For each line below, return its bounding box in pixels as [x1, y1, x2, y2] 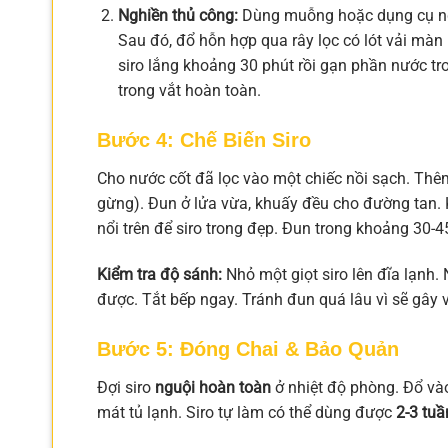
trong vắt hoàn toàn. [117, 81, 261, 101]
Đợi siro [97, 377, 155, 397]
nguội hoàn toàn [155, 377, 271, 397]
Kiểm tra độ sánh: [97, 264, 222, 284]
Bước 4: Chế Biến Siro [97, 129, 311, 152]
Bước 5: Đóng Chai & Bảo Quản [97, 337, 399, 360]
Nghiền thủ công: [117, 6, 238, 26]
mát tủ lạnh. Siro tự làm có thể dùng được [97, 402, 396, 422]
